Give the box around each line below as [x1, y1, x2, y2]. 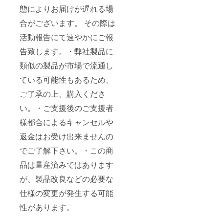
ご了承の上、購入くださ [20, 88, 106, 100]
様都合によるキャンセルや [20, 116, 113, 128]
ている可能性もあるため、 [20, 74, 113, 86]
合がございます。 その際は [20, 17, 115, 29]
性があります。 [20, 201, 74, 213]
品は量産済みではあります [20, 159, 113, 171]
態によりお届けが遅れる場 [20, 3, 113, 15]
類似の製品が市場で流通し [20, 60, 113, 71]
